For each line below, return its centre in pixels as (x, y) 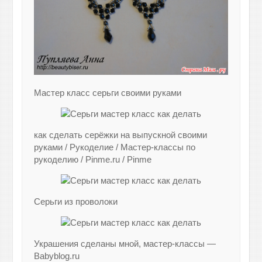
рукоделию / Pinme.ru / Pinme (93, 160)
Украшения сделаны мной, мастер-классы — (125, 244)
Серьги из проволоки (76, 202)
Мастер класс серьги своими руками (108, 93)
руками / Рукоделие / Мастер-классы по (115, 147)
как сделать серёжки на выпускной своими (121, 135)
